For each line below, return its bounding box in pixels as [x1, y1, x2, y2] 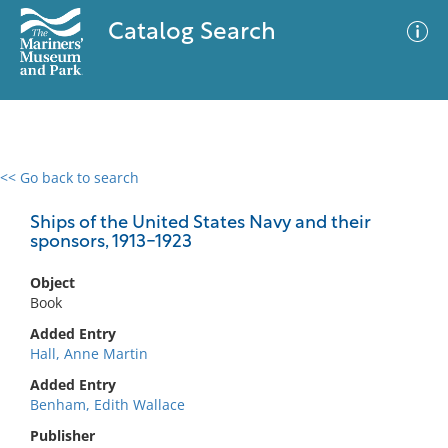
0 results [15, 180, 73, 199]
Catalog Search [107, 21, 276, 45]
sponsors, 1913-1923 [30, 233, 192, 252]
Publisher [30, 426, 95, 445]
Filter [386, 189, 420, 204]
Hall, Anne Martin [30, 344, 148, 363]
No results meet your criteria [124, 291, 317, 310]
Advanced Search [238, 185, 354, 205]
